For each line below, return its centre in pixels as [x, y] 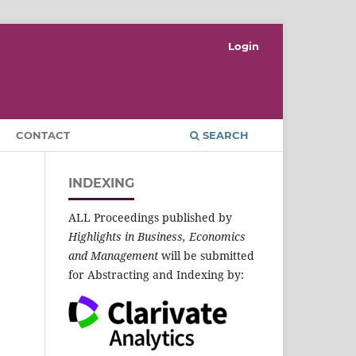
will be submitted [206, 255]
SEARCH [224, 135]
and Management [113, 255]
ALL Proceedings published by [150, 217]
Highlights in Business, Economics [157, 236]
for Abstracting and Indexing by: [156, 274]
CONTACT [43, 135]
